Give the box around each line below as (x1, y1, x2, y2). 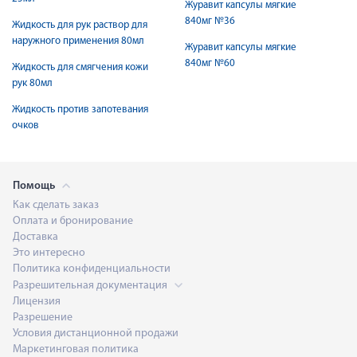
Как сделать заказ (13, 199, 99, 211)
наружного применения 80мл (12, 36, 144, 46)
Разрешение (13, 312, 73, 324)
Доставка (13, 231, 58, 243)
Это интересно (13, 247, 85, 259)
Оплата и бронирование (13, 215, 133, 227)
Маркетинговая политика (13, 343, 139, 355)
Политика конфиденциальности (13, 263, 171, 275)
